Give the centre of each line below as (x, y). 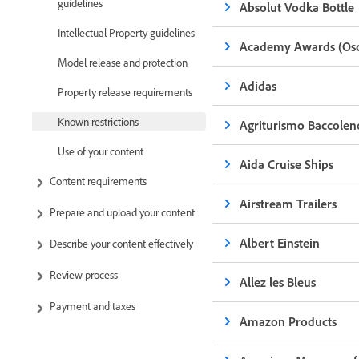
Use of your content (101, 151)
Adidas (258, 86)
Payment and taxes (93, 306)
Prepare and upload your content (122, 212)
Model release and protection (123, 62)
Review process (84, 275)
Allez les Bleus (278, 282)
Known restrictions (98, 121)
